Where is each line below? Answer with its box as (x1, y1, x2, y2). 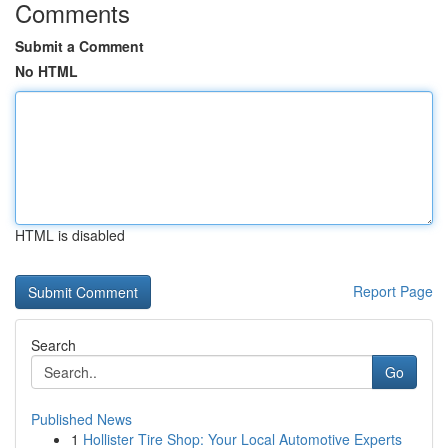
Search (31, 335, 76, 355)
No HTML (15, 61, 78, 81)
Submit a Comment (15, 36, 144, 56)
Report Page (353, 281, 433, 301)
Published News (31, 409, 132, 429)
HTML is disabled (15, 225, 125, 245)
